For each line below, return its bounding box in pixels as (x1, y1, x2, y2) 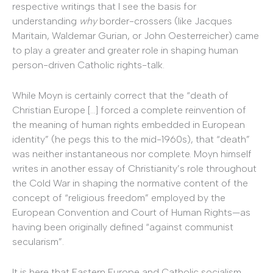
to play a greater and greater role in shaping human (12, 44, 238, 57)
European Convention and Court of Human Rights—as (12, 206, 250, 218)
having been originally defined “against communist (12, 221, 233, 233)
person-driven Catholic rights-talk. (12, 59, 165, 71)
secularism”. (12, 235, 64, 247)
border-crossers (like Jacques (97, 15, 232, 27)
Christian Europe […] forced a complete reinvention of (12, 104, 246, 116)
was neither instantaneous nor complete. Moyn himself (12, 147, 252, 160)
